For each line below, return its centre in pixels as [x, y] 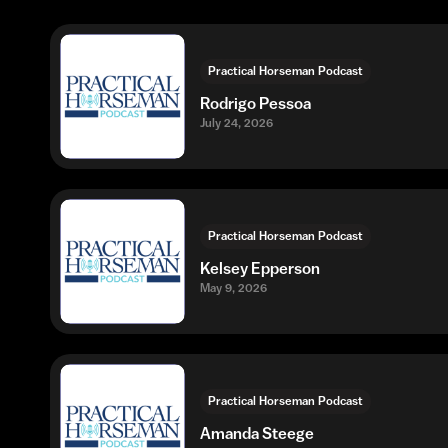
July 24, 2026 [236, 122]
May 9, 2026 [233, 287]
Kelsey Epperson [260, 267]
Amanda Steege [257, 432]
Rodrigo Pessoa [255, 102]
